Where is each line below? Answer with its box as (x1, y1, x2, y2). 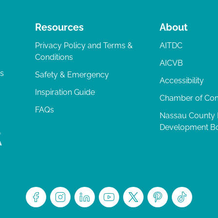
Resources (35, 21, 84, 34)
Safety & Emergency (35, 70, 109, 80)
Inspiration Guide (35, 88, 95, 97)
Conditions (35, 53, 73, 62)
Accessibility (160, 76, 204, 86)
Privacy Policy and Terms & (35, 41, 133, 51)
